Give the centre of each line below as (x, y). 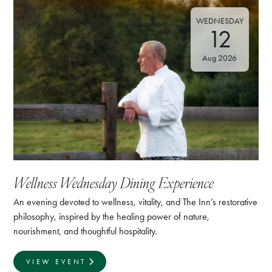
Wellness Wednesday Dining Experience (114, 182)
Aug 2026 (220, 58)
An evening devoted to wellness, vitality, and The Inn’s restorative (136, 202)
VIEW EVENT (56, 262)
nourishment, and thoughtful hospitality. (86, 231)
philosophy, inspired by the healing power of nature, (112, 217)
